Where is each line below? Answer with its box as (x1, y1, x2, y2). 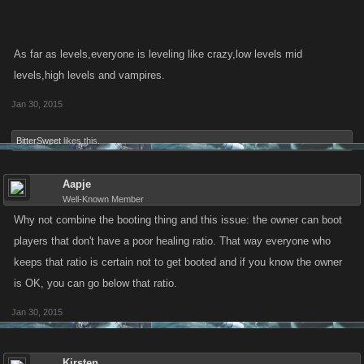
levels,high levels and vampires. (14, 69, 165, 81)
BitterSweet (16, 136, 61, 145)
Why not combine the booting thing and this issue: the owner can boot (14, 214, 342, 226)
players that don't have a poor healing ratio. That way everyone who (14, 235, 331, 247)
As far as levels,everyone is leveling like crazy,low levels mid (14, 48, 302, 60)
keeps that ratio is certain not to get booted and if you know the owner (14, 256, 342, 268)
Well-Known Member (63, 194, 144, 204)
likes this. (61, 136, 100, 145)
